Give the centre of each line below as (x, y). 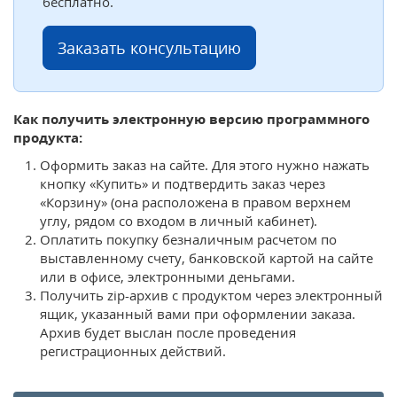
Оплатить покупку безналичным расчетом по (188, 239)
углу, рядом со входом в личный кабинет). (179, 220)
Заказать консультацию (149, 47)
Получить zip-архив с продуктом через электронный (211, 295)
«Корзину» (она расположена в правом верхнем (195, 202)
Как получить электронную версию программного (191, 118)
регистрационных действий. (133, 350)
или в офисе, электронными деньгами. (167, 276)
